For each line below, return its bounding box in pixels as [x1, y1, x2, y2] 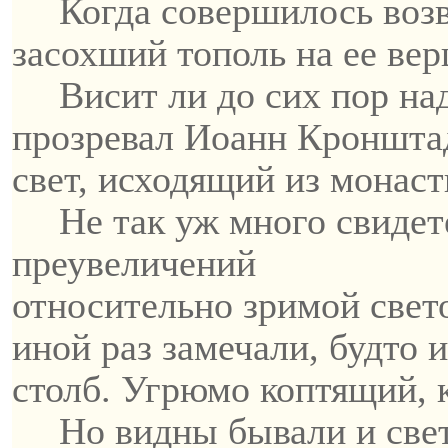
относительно [12, 284, 243, 326]
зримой [243, 284, 360, 326]
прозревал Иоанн [12, 116, 297, 158]
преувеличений [12, 242, 256, 284]
